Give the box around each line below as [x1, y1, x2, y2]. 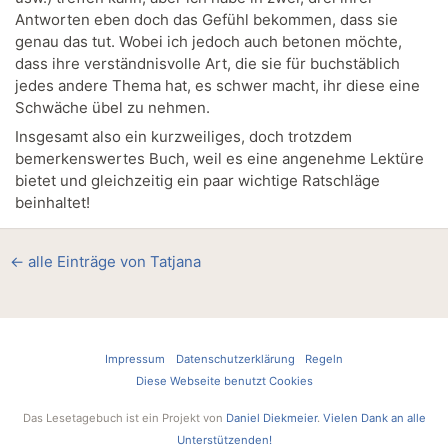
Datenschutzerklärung [175, 352, 295, 366]
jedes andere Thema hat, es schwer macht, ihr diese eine [15, 75, 420, 95]
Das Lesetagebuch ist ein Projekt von [22, 411, 226, 425]
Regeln [305, 352, 343, 366]
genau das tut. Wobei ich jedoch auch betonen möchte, [15, 31, 402, 51]
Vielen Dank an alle [322, 411, 426, 425]
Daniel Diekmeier [225, 411, 317, 425]
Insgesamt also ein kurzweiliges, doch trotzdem [15, 127, 352, 147]
